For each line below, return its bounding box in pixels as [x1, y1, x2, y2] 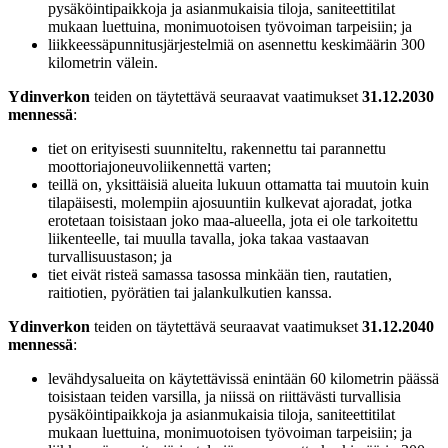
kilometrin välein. [48, 53, 158, 71]
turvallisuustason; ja [48, 247, 172, 265]
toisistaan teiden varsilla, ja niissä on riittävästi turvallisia [48, 387, 401, 405]
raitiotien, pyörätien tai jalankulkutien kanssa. [48, 283, 332, 301]
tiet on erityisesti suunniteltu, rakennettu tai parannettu [48, 139, 386, 157]
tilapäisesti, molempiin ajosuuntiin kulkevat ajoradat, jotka [48, 193, 412, 211]
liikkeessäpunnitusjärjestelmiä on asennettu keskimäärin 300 [48, 35, 425, 53]
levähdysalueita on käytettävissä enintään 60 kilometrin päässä [48, 369, 439, 387]
